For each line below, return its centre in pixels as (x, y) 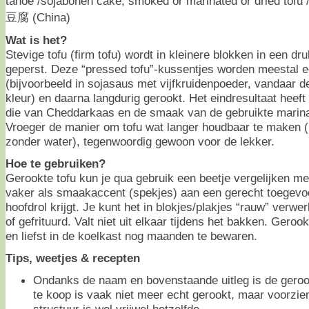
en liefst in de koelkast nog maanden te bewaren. (131, 236)
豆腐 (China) (38, 17)
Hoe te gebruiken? (56, 163)
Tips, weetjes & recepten (73, 258)
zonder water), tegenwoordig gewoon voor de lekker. (140, 141)
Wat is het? (36, 40)
